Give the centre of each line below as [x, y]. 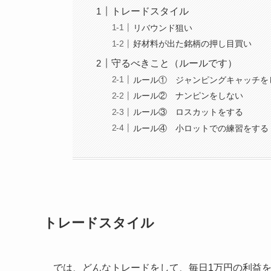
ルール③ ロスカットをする [188, 112]
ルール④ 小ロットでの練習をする [201, 128]
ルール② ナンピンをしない [188, 96]
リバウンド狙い [163, 28]
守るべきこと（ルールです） [175, 64]
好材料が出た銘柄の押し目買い [193, 44]
